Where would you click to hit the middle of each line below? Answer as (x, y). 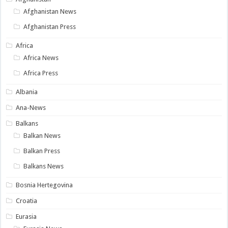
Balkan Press (42, 151)
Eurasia (26, 217)
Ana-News (31, 108)
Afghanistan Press (50, 27)
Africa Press (41, 73)
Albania (27, 92)
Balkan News (42, 136)
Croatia (27, 201)
